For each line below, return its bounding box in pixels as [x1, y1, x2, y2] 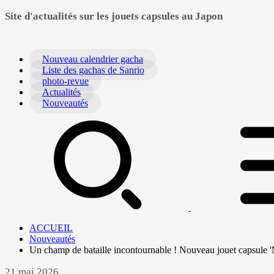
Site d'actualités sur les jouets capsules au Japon [5, 10, 223, 22]
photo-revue [42, 75, 89, 86]
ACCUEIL [29, 222, 73, 233]
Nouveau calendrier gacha [42, 53, 143, 64]
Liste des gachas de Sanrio [42, 64, 144, 75]
